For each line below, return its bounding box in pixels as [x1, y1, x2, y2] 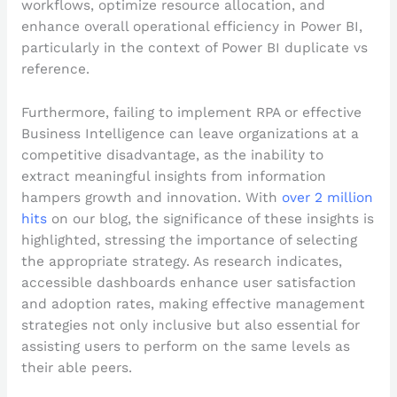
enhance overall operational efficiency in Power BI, [20, 19, 362, 35]
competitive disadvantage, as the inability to [20, 146, 323, 163]
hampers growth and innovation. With [20, 189, 282, 206]
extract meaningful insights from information [20, 167, 326, 184]
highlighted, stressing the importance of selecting [20, 231, 357, 248]
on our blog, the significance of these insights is [46, 210, 374, 227]
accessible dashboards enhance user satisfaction [20, 274, 356, 291]
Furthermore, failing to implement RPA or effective [20, 104, 362, 121]
